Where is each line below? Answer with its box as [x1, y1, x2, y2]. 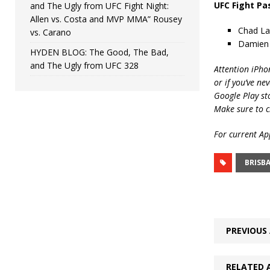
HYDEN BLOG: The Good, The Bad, [30, 46, 169, 58]
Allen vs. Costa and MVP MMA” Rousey [30, 13, 182, 25]
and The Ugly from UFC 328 [30, 59, 139, 71]
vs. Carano [30, 26, 71, 38]
